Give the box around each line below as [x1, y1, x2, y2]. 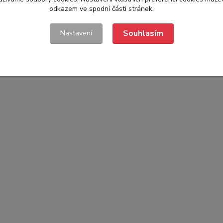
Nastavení [60, 28, 92, 38]
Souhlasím [122, 28, 163, 39]
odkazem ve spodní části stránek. [49, 4, 154, 13]
